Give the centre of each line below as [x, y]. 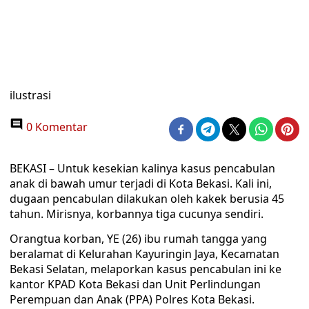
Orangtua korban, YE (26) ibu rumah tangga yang [138, 239]
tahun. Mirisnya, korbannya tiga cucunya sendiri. [137, 214]
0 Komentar [56, 127]
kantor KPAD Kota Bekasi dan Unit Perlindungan [135, 284]
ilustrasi [30, 95]
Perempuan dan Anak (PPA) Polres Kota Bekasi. [132, 299]
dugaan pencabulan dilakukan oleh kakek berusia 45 [147, 199]
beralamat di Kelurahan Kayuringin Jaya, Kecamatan [144, 254]
